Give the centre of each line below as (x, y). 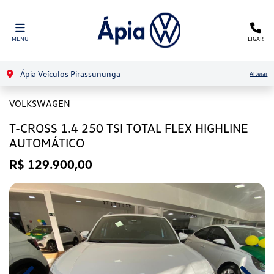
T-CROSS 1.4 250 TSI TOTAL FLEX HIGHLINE (129, 128)
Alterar (259, 73)
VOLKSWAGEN (40, 103)
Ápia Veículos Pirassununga (69, 73)
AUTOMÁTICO (47, 143)
